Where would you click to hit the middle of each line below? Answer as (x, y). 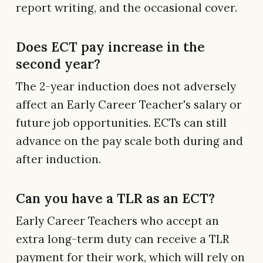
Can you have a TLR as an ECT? (115, 198)
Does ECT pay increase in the (110, 46)
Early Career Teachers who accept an (117, 220)
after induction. (58, 159)
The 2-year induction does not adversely (126, 86)
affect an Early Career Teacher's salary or (129, 104)
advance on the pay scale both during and (129, 141)
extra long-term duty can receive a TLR (122, 239)
